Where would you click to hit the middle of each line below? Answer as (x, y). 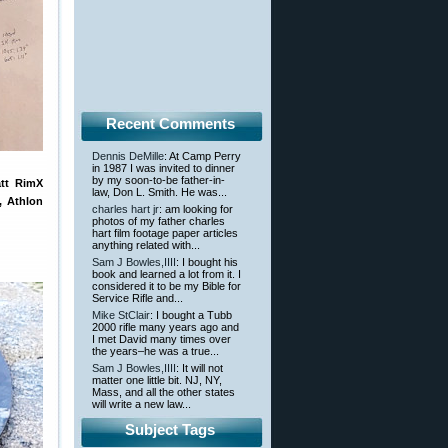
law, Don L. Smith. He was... (159, 192)
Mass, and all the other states (163, 392)
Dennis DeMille (128, 156)
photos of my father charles (158, 221)
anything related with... (146, 245)
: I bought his (207, 262)
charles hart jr (125, 209)
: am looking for (196, 209)
